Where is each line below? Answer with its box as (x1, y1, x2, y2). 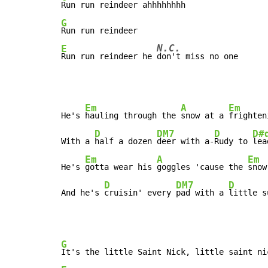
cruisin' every (104, 188, 176, 198)
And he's (61, 188, 104, 198)
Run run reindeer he (61, 51, 157, 62)
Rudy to (214, 136, 252, 147)
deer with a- (157, 136, 214, 147)
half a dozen (95, 136, 157, 147)
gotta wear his (85, 162, 157, 172)
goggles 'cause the (157, 162, 248, 172)
